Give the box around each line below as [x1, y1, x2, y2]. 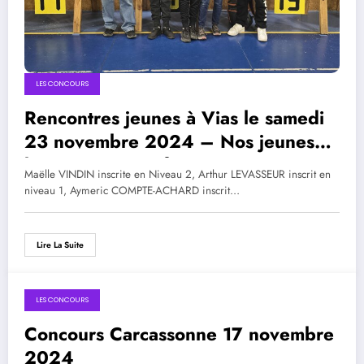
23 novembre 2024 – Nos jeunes [24, 128, 314, 154]
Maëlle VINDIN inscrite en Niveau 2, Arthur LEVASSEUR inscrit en [24, 166, 331, 182]
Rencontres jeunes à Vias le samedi [24, 104, 324, 131]
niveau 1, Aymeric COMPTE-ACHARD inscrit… [24, 182, 240, 198]
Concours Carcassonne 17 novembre [24, 320, 334, 347]
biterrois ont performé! [24, 151, 219, 178]
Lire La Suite [37, 238, 84, 251]
